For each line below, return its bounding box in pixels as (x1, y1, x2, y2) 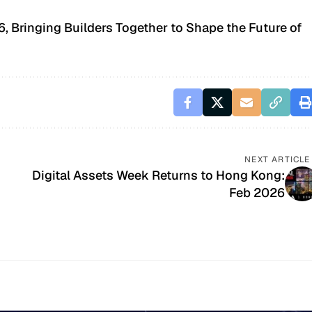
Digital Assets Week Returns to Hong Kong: (31, 166, 285, 183)
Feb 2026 (228, 184, 285, 201)
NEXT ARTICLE (244, 153, 311, 165)
